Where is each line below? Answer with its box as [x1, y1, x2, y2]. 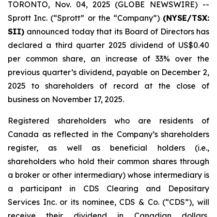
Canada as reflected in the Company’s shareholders [8, 129, 209, 139]
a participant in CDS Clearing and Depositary [8, 184, 209, 193]
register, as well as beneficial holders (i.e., [8, 143, 209, 153]
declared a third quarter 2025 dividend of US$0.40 [8, 40, 209, 50]
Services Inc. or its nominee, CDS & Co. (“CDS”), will [8, 197, 209, 207]
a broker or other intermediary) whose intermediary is [8, 170, 209, 180]
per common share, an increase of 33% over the [8, 54, 209, 63]
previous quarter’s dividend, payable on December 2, [8, 67, 209, 77]
